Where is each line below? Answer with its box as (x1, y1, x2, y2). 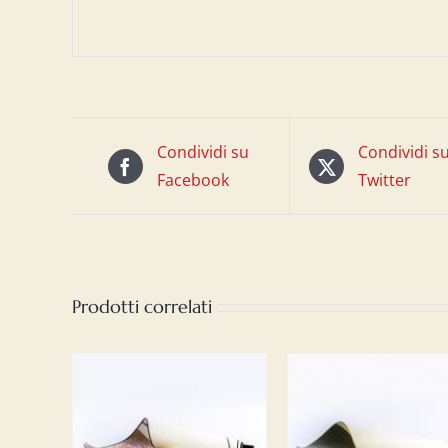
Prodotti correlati (72, 295, 212, 318)
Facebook (156, 169, 229, 191)
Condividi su (156, 141, 249, 163)
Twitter (358, 169, 412, 191)
